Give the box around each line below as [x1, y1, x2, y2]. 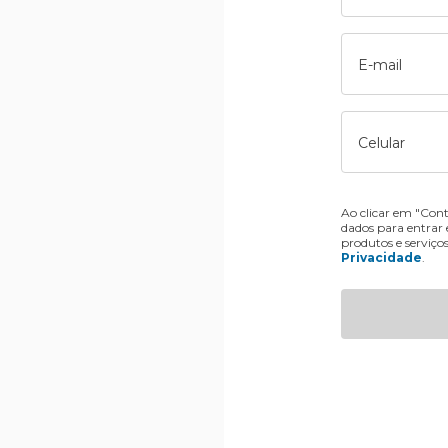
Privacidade [341, 249, 423, 265]
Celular [358, 133, 406, 152]
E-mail [358, 55, 403, 74]
